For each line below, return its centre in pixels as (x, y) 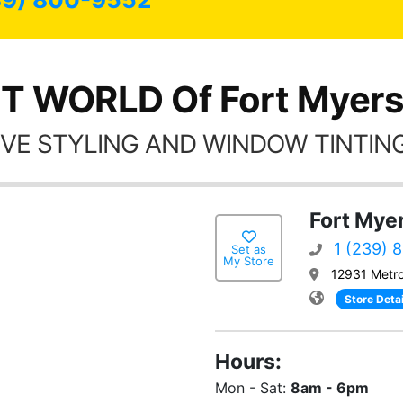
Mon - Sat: (253, 388)
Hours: (248, 362)
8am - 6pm (330, 388)
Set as (249, 249)
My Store (249, 260)
